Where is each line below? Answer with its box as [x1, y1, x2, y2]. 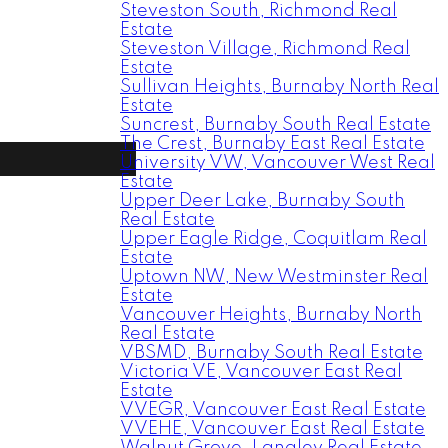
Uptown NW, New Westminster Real [120, 268, 428, 286]
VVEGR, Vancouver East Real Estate [120, 401, 426, 419]
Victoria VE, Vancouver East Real [120, 363, 402, 381]
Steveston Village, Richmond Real [120, 40, 410, 58]
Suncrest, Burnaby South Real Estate [120, 116, 431, 134]
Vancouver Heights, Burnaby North [120, 306, 422, 324]
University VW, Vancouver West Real [120, 154, 435, 172]
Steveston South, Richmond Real [120, 2, 397, 20]
